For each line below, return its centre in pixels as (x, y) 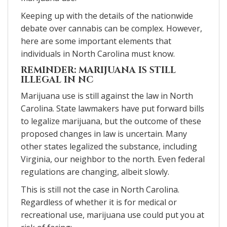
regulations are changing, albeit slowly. (95, 172)
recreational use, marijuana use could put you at (112, 215)
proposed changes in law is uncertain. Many (104, 134)
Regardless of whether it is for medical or (99, 202)
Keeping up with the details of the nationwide (107, 15)
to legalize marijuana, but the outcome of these (111, 121)
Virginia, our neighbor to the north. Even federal (113, 159)
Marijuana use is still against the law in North (107, 96)
